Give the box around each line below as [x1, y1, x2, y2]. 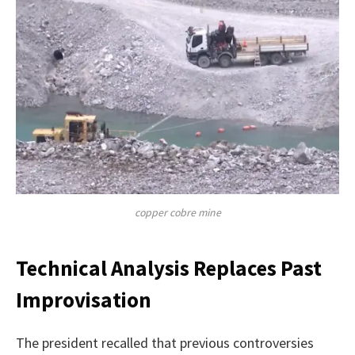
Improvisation [16, 285, 151, 313]
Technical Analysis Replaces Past [16, 254, 322, 281]
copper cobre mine [134, 204, 221, 219]
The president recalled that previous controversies [16, 334, 314, 353]
